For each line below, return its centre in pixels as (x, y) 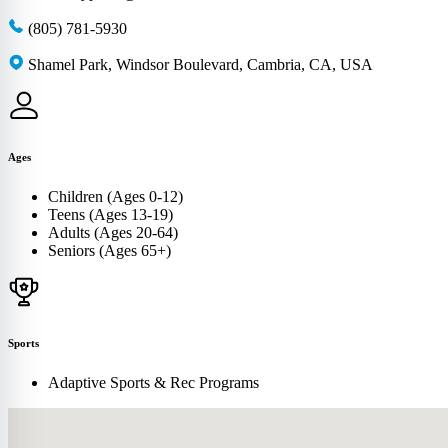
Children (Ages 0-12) (115, 196)
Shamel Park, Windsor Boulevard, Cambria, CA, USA (200, 65)
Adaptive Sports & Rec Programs (153, 382)
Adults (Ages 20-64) (113, 232)
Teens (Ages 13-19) (110, 214)
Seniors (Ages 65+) (109, 250)
